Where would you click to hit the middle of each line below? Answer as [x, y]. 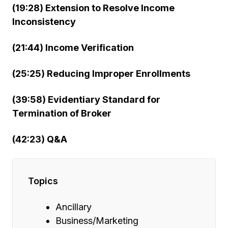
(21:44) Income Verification [73, 48]
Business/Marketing [97, 221]
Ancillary [74, 207]
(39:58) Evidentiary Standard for [86, 100]
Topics [43, 181]
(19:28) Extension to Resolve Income [93, 8]
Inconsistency [44, 22]
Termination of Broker [62, 113]
